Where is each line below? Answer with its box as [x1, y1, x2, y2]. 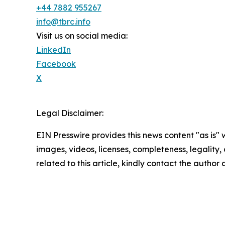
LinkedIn [36, 44, 71, 55]
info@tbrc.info [36, 16, 90, 27]
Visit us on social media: [36, 30, 128, 41]
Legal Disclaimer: [36, 107, 103, 118]
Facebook [36, 58, 76, 69]
